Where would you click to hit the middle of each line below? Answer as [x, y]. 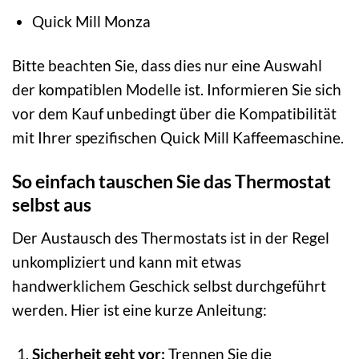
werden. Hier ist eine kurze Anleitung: [139, 309]
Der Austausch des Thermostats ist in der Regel [171, 237]
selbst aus [52, 205]
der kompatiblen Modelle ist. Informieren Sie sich [177, 90]
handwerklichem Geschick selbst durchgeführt [169, 285]
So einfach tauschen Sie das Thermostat [171, 182]
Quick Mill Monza [91, 22]
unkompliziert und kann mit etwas [127, 261]
